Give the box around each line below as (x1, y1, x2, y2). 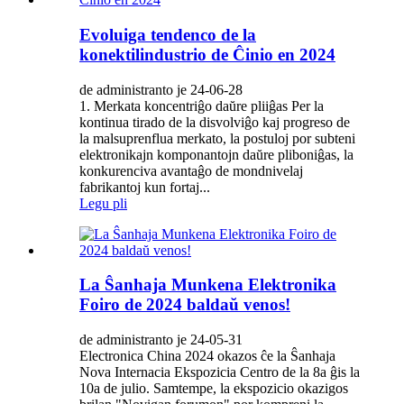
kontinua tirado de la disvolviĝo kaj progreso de (79, 114, 350, 130)
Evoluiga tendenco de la (79, 24, 256, 44)
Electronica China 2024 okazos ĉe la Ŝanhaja (79, 347, 335, 363)
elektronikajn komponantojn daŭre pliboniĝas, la (79, 146, 353, 162)
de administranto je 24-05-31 (79, 331, 243, 347)
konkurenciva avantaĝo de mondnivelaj (79, 162, 303, 179)
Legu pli (79, 195, 127, 211)
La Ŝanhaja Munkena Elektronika (79, 275, 336, 295)
